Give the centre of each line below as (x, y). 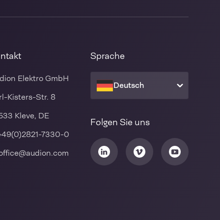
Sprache (108, 56)
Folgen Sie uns (120, 122)
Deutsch (129, 85)
